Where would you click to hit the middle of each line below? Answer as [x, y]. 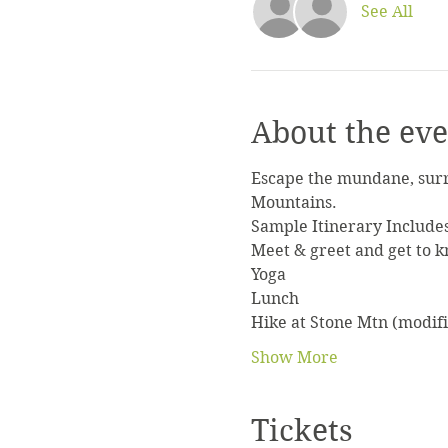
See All [386, 11]
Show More [294, 357]
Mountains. [293, 202]
